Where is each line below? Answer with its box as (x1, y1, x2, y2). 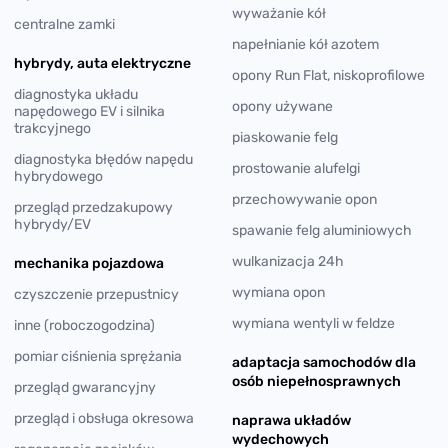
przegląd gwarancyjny (14, 378, 156, 396)
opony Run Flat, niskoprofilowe (232, 66, 425, 84)
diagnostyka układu (14, 85, 138, 103)
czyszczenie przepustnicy (14, 285, 179, 303)
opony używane (232, 97, 333, 115)
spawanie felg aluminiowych (232, 221, 412, 239)
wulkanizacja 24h (232, 252, 344, 270)
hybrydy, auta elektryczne (14, 54, 191, 72)
